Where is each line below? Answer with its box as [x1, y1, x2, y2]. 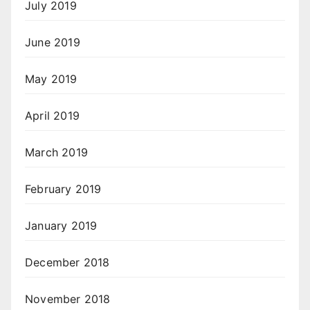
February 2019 [25, 182, 102, 197]
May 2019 [25, 72, 77, 86]
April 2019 [25, 109, 80, 123]
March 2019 [25, 145, 88, 160]
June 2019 [25, 35, 80, 50]
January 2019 [25, 219, 98, 233]
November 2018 [25, 292, 111, 307]
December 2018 [25, 255, 110, 270]
